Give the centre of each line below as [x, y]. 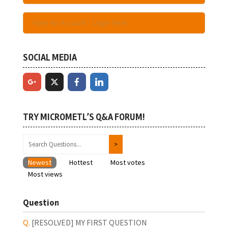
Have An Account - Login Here [80, 23]
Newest [39, 162]
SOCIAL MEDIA [50, 58]
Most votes [127, 162]
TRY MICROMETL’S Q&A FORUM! [83, 117]
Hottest [81, 162]
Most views [45, 174]
